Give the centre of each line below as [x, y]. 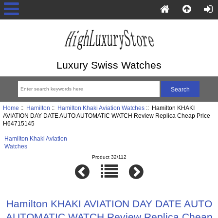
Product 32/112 [109, 157]
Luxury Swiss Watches [109, 65]
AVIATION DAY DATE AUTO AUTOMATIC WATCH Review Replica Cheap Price [106, 116]
